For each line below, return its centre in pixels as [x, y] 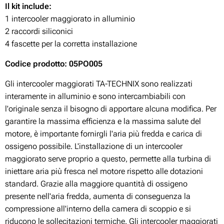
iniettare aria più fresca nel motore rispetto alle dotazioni [104, 171]
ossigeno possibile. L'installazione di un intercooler [94, 146]
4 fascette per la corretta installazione [71, 43]
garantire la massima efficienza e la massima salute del [103, 121]
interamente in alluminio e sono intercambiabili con [95, 96]
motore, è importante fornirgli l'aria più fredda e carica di [103, 133]
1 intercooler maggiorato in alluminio [70, 18]
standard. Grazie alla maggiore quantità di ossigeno [96, 183]
